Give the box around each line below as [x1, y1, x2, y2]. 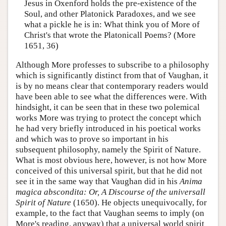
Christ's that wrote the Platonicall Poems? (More [24, 30, 196, 40]
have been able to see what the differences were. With [16, 91, 207, 101]
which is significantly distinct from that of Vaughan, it [16, 70, 208, 80]
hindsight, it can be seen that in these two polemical [16, 102, 200, 112]
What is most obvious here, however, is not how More [16, 155, 207, 165]
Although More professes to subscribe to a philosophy [16, 60, 209, 70]
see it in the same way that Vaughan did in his [16, 176, 180, 186]
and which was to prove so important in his [16, 134, 168, 144]
